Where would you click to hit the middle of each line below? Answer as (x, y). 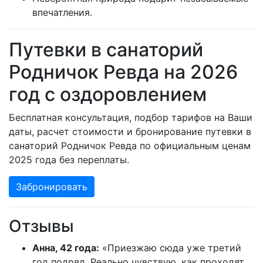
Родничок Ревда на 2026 (123, 72)
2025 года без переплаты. (69, 160)
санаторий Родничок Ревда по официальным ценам (130, 146)
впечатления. (62, 13)
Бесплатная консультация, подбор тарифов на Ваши (131, 118)
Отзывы (41, 226)
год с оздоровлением (108, 95)
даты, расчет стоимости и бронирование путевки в (130, 132)
